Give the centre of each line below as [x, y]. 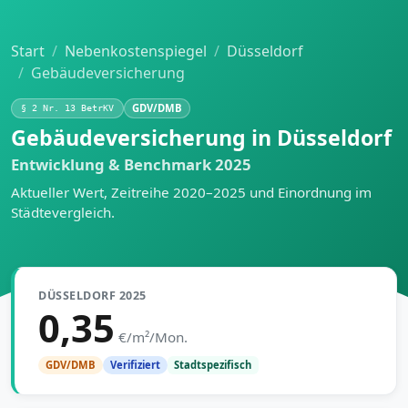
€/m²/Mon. [153, 337]
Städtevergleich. [63, 212]
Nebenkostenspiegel [136, 51]
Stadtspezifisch [213, 364]
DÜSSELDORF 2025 [92, 296]
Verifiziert [135, 365]
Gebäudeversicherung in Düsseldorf [201, 138]
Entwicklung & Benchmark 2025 [131, 164]
